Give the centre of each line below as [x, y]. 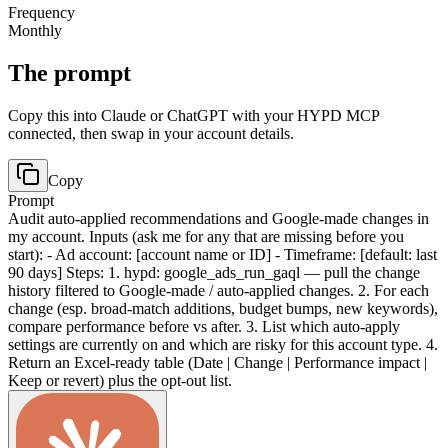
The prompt [69, 72]
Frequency [41, 12]
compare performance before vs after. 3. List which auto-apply [204, 326]
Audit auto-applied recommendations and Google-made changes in [218, 218]
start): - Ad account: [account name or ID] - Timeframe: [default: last [222, 254]
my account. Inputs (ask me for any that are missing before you [206, 236]
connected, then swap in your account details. [151, 133]
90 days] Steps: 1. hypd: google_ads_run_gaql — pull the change [214, 272]
